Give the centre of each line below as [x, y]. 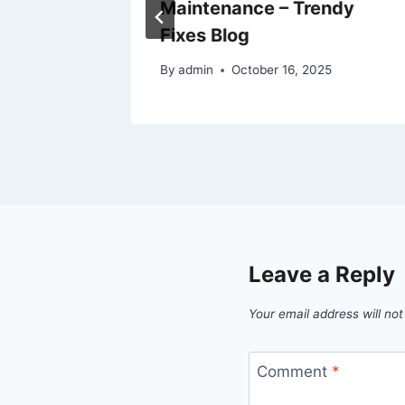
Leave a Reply [322, 275]
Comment [294, 371]
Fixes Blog [205, 35]
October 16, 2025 [282, 70]
